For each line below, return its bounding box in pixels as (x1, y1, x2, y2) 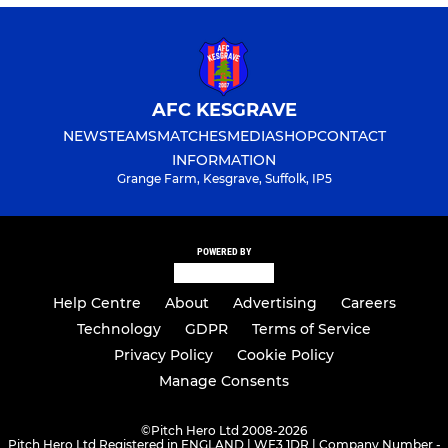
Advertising (232, 294, 317, 313)
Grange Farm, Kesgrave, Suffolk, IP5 (116, 170, 332, 186)
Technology (77, 320, 161, 339)
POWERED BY (197, 245, 251, 257)
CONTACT (316, 126, 386, 145)
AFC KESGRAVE (151, 98, 297, 121)
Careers (340, 294, 396, 313)
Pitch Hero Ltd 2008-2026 (151, 423, 307, 439)
